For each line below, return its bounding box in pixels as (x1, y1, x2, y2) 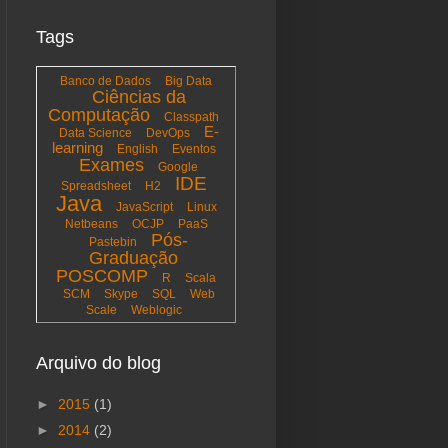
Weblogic (130, 303, 182, 317)
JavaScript (115, 200, 173, 214)
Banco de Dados (60, 74, 151, 88)
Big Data (165, 74, 212, 88)
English (116, 142, 158, 156)
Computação (48, 105, 150, 125)
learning (51, 139, 103, 156)
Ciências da (91, 87, 186, 107)
